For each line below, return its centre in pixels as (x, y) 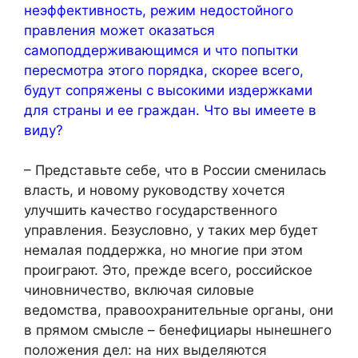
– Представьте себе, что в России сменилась (175, 171)
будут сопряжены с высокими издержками (168, 90)
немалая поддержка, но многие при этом (163, 251)
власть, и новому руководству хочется (155, 191)
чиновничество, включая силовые (139, 290)
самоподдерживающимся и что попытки (161, 50)
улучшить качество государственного (151, 211)
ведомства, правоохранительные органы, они (179, 310)
